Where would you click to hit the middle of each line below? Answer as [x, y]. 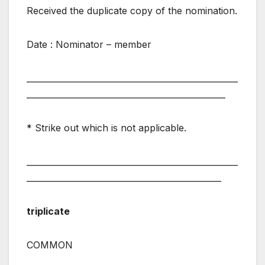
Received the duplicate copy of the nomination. [132, 11]
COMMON [50, 245]
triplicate [48, 211]
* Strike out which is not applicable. [106, 128]
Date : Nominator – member [89, 45]
